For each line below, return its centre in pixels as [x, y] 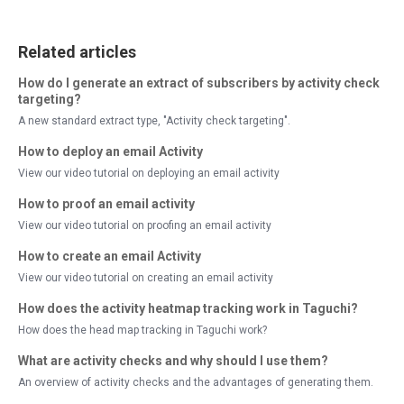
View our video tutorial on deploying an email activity [149, 173]
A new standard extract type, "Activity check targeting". [154, 121]
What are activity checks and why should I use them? [173, 361]
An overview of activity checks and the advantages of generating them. [196, 382]
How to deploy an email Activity [110, 151]
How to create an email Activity [110, 256]
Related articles [77, 52]
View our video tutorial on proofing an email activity [145, 225]
